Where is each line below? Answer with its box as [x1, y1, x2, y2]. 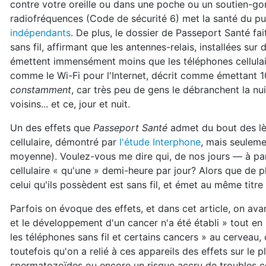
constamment [10, 84, 71, 96]
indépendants [10, 27, 71, 39]
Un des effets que [10, 122, 93, 134]
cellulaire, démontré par [10, 136, 119, 148]
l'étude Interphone [119, 136, 201, 148]
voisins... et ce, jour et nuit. [10, 98, 130, 110]
